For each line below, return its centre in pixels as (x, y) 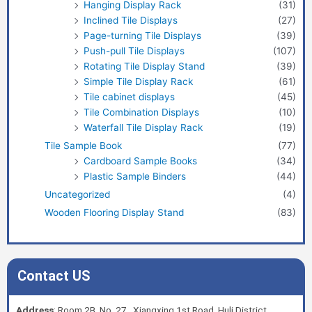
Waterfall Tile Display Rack (143, 127)
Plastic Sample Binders (134, 176)
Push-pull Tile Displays (134, 50)
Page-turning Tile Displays (142, 35)
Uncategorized (78, 194)
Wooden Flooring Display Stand (115, 212)
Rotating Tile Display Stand (144, 66)
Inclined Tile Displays (130, 20)
